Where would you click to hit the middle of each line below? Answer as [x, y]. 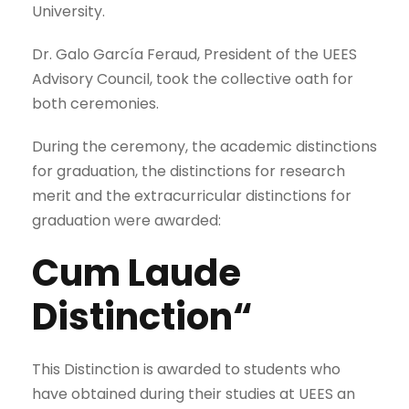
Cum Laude [136, 273]
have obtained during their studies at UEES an [194, 393]
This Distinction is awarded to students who [186, 369]
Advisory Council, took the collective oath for [193, 79]
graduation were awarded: [126, 220]
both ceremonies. [95, 103]
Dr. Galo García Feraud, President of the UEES [194, 54]
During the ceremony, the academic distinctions [204, 146]
